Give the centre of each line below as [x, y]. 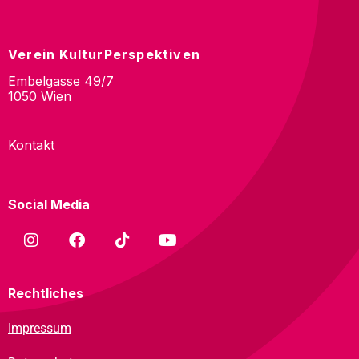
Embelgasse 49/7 [61, 81]
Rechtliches [46, 293]
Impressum [40, 328]
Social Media [49, 204]
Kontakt [31, 145]
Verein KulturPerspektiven [104, 54]
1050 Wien [40, 96]
